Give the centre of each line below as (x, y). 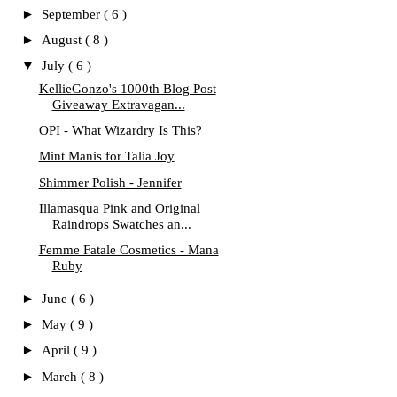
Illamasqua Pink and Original (119, 208)
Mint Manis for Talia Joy (106, 156)
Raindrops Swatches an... (121, 224)
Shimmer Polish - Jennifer (110, 182)
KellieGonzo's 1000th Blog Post (127, 88)
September (73, 14)
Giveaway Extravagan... (118, 104)
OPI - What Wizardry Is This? (120, 130)
